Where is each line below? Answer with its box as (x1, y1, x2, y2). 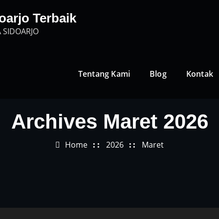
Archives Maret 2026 (11, 110, 208, 133)
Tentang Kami (78, 68, 131, 79)
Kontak (186, 68, 213, 79)
